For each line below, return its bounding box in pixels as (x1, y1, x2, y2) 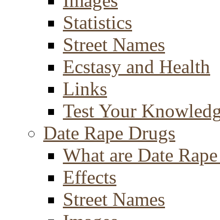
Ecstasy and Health (63, 56, 210, 77)
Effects (63, 166, 116, 188)
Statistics (63, 12, 132, 33)
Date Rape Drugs (43, 122, 175, 143)
